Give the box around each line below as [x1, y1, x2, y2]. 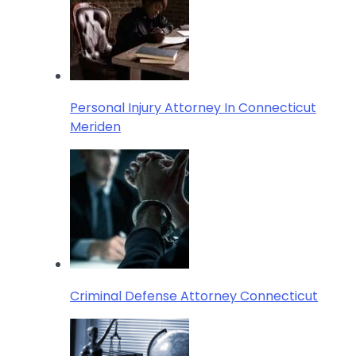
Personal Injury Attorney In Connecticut [70, 98, 316, 117]
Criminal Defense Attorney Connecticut [70, 286, 318, 305]
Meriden [70, 117, 121, 136]
